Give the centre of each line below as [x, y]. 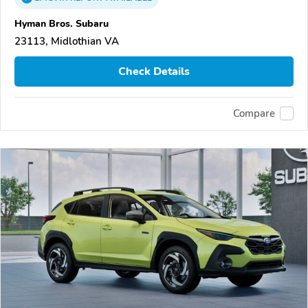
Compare [254, 114]
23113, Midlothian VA [67, 42]
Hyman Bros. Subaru [62, 24]
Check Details [154, 71]
